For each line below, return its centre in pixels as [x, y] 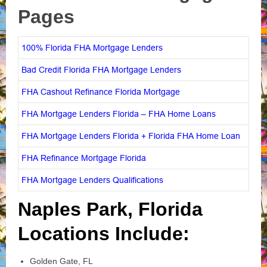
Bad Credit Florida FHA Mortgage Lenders [101, 69]
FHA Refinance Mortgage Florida [84, 158]
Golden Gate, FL [61, 261]
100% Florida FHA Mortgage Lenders [92, 47]
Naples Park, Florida [110, 209]
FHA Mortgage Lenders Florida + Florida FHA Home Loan [131, 136]
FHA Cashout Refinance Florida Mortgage [101, 91]
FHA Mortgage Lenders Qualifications [92, 180]
